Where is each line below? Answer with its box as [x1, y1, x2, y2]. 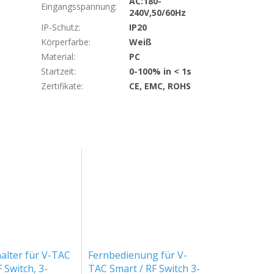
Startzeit [41, 65, 75, 78]
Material [41, 51, 74, 63]
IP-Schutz [41, 21, 79, 34]
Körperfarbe [41, 36, 89, 48]
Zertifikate [41, 80, 82, 92]
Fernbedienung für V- [88, 248, 188, 262]
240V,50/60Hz [129, 7, 187, 19]
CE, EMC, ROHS [129, 80, 191, 92]
